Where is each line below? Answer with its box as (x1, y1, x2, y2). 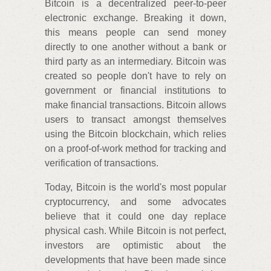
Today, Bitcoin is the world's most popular (45, 182, 226, 192)
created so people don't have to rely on (45, 71, 226, 81)
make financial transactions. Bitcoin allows (45, 100, 226, 110)
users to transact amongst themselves (45, 114, 226, 125)
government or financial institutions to (45, 85, 226, 96)
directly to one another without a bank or (45, 42, 226, 52)
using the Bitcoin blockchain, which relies (45, 129, 226, 139)
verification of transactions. (45, 158, 158, 168)
